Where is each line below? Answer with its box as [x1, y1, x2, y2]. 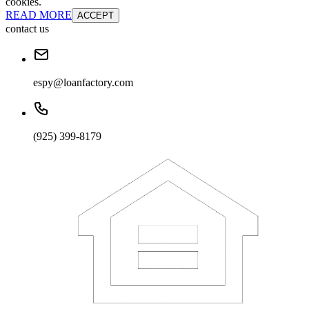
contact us [6, 23, 49, 35]
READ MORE [6, 9, 72, 21]
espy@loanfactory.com [33, 77, 133, 89]
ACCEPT [77, 10, 114, 21]
